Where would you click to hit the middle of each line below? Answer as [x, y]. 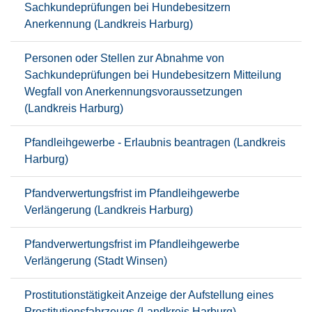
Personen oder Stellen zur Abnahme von [124, 58]
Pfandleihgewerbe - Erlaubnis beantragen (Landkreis [155, 142]
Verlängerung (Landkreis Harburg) [109, 210]
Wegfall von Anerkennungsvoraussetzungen [133, 92]
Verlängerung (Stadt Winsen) [96, 261]
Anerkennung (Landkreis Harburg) [109, 24]
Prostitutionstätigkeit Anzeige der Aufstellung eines [149, 295]
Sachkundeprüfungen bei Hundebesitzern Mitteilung [153, 75]
